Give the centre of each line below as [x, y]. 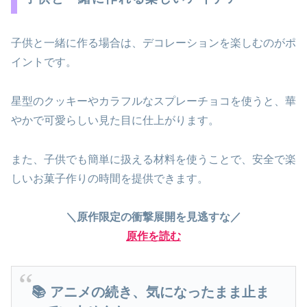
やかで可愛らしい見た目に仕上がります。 [115, 120]
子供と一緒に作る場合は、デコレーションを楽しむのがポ [153, 42]
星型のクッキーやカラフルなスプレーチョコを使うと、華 [153, 101]
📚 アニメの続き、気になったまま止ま [150, 292]
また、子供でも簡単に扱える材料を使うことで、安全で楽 [153, 159]
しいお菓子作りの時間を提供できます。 [110, 178]
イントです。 [44, 62]
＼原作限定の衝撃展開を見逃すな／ [153, 217]
